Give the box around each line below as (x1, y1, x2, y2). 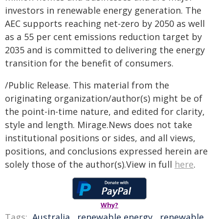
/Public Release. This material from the (5, 79, 169, 91)
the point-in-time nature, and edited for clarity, (5, 106, 205, 117)
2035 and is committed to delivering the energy (5, 44, 205, 56)
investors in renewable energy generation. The (5, 4, 201, 16)
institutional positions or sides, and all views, (5, 132, 196, 144)
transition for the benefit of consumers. (5, 57, 174, 69)
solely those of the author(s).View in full (5, 158, 175, 170)
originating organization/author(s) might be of (5, 92, 202, 104)
